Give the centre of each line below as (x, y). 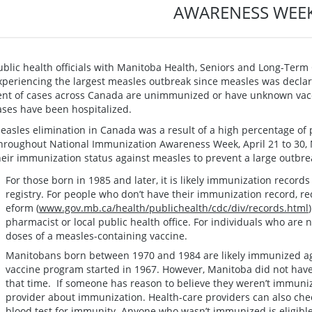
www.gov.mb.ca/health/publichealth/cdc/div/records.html (174, 208)
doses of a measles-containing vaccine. (96, 235)
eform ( (22, 208)
